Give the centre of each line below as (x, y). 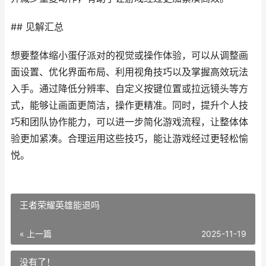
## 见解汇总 (37, 27)
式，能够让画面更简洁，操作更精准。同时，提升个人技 (129, 105)
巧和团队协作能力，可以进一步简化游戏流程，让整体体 (129, 122)
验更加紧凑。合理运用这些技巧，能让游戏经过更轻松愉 (129, 139)
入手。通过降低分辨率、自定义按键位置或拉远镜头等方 (129, 89)
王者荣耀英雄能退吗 (60, 205)
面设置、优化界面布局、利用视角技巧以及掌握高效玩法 (129, 72)
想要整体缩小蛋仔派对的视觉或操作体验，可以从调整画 (129, 56)
